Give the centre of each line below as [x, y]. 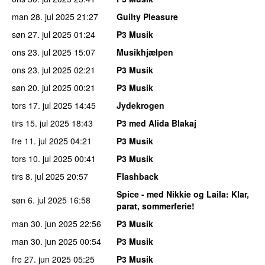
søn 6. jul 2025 [39, 200]
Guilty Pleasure [147, 17]
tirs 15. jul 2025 [41, 123]
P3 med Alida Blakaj [156, 123]
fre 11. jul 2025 [40, 141]
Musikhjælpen [145, 52]
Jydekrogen [140, 106]
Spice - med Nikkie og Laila [171, 194]
